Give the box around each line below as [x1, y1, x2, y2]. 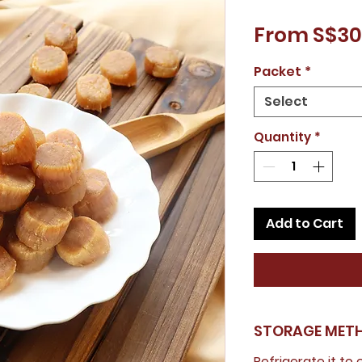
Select [264, 91, 308, 111]
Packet [254, 61, 301, 81]
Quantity [254, 128, 311, 145]
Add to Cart [266, 214, 343, 233]
